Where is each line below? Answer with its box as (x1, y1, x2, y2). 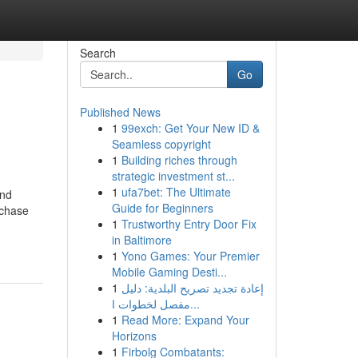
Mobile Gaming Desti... (111, 264, 227, 280)
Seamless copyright (111, 136, 211, 152)
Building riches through (121, 152, 237, 168)
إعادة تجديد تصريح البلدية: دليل (121, 280, 264, 296)
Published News (79, 104, 161, 120)
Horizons (111, 328, 157, 344)
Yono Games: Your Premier (121, 248, 260, 264)
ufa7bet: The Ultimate (121, 184, 231, 200)
